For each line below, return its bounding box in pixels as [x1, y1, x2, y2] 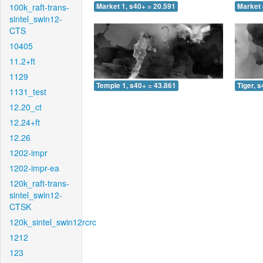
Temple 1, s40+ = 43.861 [96, 80, 176, 90]
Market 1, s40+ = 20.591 [96, 1, 176, 12]
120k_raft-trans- [9, 177, 69, 189]
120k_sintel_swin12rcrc [9, 216, 96, 228]
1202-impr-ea [9, 162, 59, 174]
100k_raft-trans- [9, 1, 69, 13]
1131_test [9, 86, 46, 97]
